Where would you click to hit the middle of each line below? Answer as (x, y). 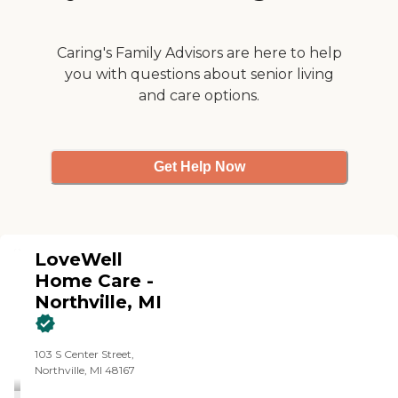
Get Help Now (199, 167)
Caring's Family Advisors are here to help (199, 52)
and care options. (199, 95)
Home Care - (95, 280)
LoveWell (79, 259)
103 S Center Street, (85, 354)
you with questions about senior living (199, 74)
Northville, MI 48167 (85, 370)
